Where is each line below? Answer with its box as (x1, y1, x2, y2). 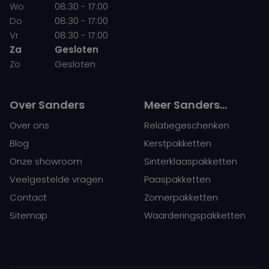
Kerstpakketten (144, 136, 211, 150)
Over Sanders (10, 97, 85, 112)
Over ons (10, 118, 49, 131)
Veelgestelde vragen (10, 172, 103, 186)
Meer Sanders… (144, 97, 227, 112)
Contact (10, 190, 47, 204)
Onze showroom (10, 154, 82, 168)
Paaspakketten (144, 172, 211, 186)
